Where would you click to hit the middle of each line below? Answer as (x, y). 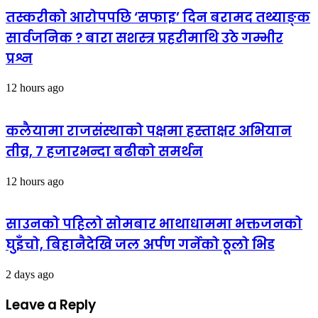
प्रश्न (19, 58)
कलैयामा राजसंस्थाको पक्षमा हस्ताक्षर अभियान (149, 131)
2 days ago (30, 275)
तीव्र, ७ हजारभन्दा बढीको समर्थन (104, 151)
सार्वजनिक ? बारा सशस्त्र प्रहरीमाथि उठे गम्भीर (144, 38)
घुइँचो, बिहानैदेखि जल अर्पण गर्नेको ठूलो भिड (140, 245)
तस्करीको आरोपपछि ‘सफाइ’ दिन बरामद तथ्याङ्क (158, 17)
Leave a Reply (51, 305)
